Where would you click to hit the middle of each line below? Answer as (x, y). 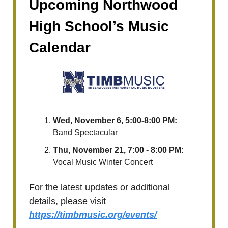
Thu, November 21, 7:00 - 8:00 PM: (118, 150)
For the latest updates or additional (99, 188)
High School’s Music (99, 26)
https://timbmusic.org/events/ (93, 215)
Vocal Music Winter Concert (103, 162)
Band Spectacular (85, 133)
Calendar (60, 47)
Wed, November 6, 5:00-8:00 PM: (115, 121)
